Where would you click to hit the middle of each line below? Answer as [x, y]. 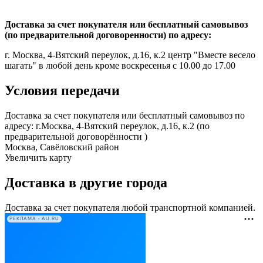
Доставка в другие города [86, 182]
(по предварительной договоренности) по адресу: [108, 35]
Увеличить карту [38, 157]
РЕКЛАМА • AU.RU [34, 219]
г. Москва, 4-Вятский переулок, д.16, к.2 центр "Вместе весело [130, 55]
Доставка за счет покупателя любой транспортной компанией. [130, 207]
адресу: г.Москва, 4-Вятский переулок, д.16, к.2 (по [107, 126]
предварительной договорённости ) [76, 136]
